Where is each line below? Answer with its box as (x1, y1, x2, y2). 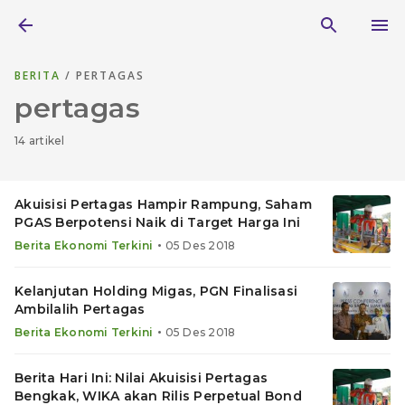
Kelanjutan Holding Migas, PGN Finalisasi (14, 283, 297, 299)
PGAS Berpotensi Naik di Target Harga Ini (14, 214, 300, 231)
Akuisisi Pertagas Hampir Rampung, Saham (14, 196, 312, 212)
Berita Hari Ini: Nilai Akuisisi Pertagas (14, 370, 268, 386)
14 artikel (14, 134, 65, 147)
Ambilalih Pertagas (14, 301, 146, 317)
